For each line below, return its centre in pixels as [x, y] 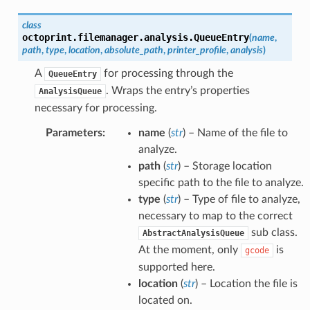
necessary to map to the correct [215, 216]
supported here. [176, 267]
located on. [165, 300]
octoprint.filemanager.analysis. [108, 37]
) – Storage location [225, 166]
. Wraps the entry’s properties [177, 90]
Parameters [74, 133]
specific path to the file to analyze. [221, 182]
